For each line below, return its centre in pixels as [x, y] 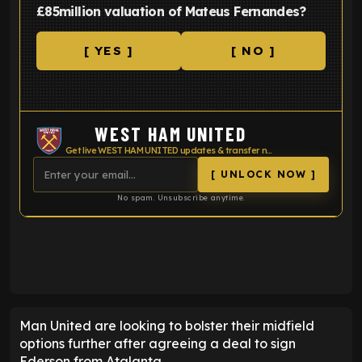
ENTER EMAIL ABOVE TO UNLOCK [157, 225]
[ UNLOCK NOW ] [263, 175]
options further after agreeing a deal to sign [158, 343]
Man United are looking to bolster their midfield [167, 325]
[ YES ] [109, 51]
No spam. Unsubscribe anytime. [181, 197]
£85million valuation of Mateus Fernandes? [171, 11]
